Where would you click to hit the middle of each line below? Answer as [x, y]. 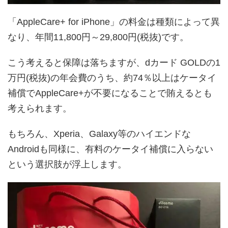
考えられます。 [40, 108]
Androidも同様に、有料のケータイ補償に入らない [110, 149]
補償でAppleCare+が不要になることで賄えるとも [110, 93]
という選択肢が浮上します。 [67, 164]
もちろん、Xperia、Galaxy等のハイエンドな [99, 134]
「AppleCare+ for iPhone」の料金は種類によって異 [114, 22]
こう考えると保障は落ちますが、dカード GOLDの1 [114, 62]
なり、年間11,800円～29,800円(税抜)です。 [98, 37]
